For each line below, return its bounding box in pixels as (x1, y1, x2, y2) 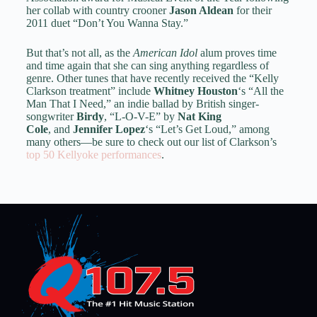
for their (233, 4, 272, 16)
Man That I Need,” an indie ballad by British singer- (25, 97, 259, 110)
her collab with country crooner (25, 4, 169, 16)
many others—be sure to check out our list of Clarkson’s (25, 135, 277, 148)
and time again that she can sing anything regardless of (25, 59, 269, 71)
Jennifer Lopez (72, 122, 145, 135)
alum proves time (197, 46, 277, 59)
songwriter (25, 110, 76, 122)
